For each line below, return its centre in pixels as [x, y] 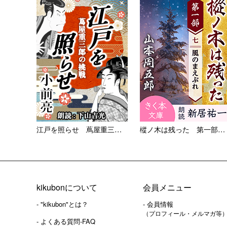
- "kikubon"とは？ [62, 204]
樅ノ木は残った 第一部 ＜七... [221, 129]
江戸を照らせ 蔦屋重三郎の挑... [118, 129]
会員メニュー [167, 187]
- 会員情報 [158, 204]
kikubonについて [67, 187]
